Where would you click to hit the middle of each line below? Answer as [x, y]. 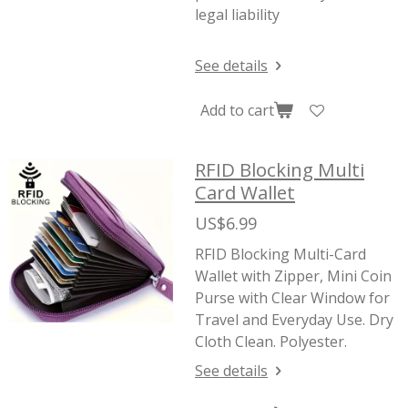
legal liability [237, 15]
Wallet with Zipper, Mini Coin [293, 276]
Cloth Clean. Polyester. [273, 342]
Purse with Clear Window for [292, 298]
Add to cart [237, 110]
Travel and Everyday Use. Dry [294, 320]
